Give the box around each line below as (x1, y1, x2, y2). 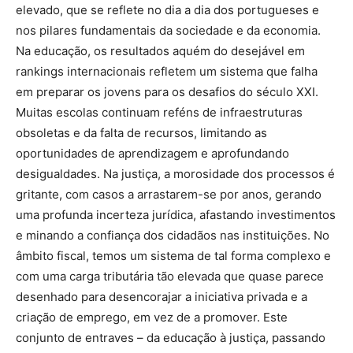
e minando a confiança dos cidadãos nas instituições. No (16, 228, 329, 243)
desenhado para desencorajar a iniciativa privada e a (16, 289, 307, 305)
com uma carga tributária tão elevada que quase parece (16, 269, 324, 284)
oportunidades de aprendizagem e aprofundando (16, 146, 289, 162)
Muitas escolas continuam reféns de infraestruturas (16, 105, 303, 121)
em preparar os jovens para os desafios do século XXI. (16, 84, 318, 100)
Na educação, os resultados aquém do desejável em (16, 43, 305, 59)
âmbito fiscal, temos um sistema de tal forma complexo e (16, 248, 331, 264)
